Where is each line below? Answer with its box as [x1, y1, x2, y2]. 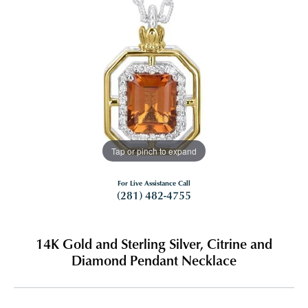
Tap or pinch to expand [111, 144, 197, 157]
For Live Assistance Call [118, 178, 190, 188]
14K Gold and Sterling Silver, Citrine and [36, 234, 272, 254]
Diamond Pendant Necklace [71, 250, 236, 270]
